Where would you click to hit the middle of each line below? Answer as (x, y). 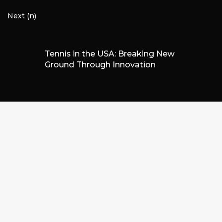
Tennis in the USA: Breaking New (109, 54)
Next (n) (22, 16)
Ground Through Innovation (100, 64)
